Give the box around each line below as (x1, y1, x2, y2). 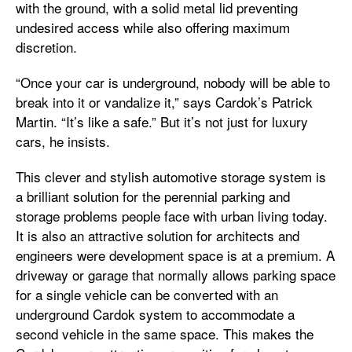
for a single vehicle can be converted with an (16, 284, 278, 304)
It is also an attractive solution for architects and (16, 225, 299, 245)
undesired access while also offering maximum (16, 17, 290, 37)
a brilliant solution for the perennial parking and (16, 186, 290, 206)
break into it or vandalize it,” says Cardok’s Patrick (16, 92, 313, 112)
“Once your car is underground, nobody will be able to (16, 72, 330, 92)
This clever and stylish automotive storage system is (16, 167, 326, 186)
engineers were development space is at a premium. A (16, 245, 335, 265)
